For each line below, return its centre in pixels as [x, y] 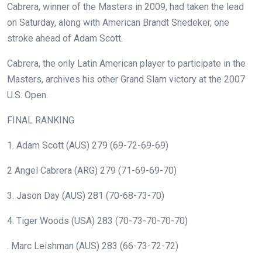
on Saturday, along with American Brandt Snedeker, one [118, 23]
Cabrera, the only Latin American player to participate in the [126, 64]
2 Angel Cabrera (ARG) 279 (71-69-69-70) [92, 171]
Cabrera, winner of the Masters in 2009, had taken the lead [125, 7]
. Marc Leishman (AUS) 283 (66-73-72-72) [93, 246]
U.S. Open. [27, 95]
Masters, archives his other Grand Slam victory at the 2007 [126, 80]
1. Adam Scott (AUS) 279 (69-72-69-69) [88, 146]
